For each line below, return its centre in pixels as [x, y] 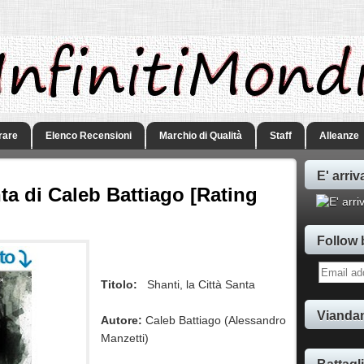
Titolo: [119, 285]
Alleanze [339, 136]
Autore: [122, 321]
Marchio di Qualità [201, 136]
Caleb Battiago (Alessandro [214, 321]
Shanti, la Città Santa [201, 285]
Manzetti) [125, 338]
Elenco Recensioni [89, 136]
